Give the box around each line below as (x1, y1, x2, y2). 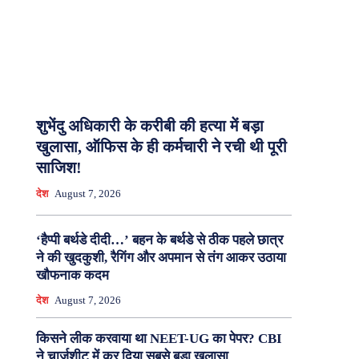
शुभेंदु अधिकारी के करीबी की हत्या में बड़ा (35, 117, 264, 135)
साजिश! (35, 159, 82, 177)
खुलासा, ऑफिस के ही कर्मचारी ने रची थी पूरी (35, 138, 287, 156)
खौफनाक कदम (35, 268, 109, 284)
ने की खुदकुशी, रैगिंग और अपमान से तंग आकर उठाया (35, 250, 286, 266)
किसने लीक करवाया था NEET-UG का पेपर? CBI (35, 331, 282, 347)
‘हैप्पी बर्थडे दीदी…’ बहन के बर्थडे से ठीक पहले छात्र (35, 232, 283, 248)
